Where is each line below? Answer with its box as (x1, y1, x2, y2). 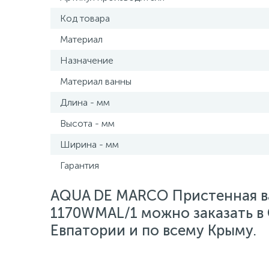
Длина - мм (60, 97, 110, 108)
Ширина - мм (60, 139, 119, 150)
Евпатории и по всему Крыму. (50, 222, 256, 239)
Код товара (60, 13, 110, 24)
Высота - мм (60, 118, 115, 129)
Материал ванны (60, 76, 131, 87)
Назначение (60, 55, 113, 66)
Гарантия (60, 160, 99, 171)
